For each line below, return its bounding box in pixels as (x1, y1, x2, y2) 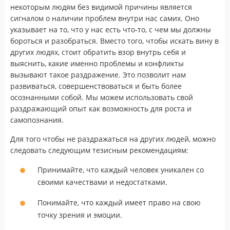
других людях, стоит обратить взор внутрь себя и (10, 47, 186, 57)
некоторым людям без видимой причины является (10, 2, 192, 12)
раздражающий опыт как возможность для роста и (10, 103, 191, 113)
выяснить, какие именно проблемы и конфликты (10, 58, 184, 68)
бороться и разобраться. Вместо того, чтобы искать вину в (10, 35, 219, 46)
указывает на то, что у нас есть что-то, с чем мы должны (10, 24, 211, 34)
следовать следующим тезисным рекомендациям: (10, 145, 188, 155)
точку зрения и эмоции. (37, 209, 122, 220)
